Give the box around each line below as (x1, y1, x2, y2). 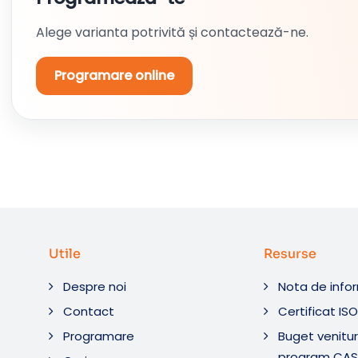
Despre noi (63, 278, 127, 295)
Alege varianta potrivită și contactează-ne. (36, 23, 308, 42)
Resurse (264, 245, 317, 262)
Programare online (54, 66, 174, 85)
